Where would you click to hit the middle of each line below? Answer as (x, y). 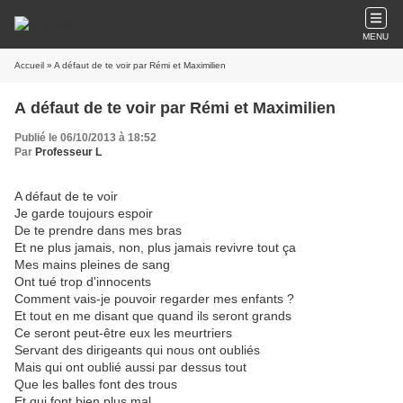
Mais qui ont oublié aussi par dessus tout (130, 367)
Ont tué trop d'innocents (83, 282)
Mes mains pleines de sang (92, 264)
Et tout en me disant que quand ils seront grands (153, 316)
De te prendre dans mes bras (98, 230)
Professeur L (68, 152)
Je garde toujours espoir (84, 213)
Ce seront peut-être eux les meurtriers (123, 333)
